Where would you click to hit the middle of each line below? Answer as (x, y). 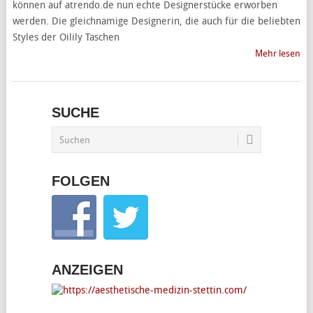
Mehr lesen (278, 53)
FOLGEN (80, 181)
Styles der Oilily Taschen (66, 37)
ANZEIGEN (87, 270)
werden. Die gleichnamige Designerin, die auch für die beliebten (156, 21)
